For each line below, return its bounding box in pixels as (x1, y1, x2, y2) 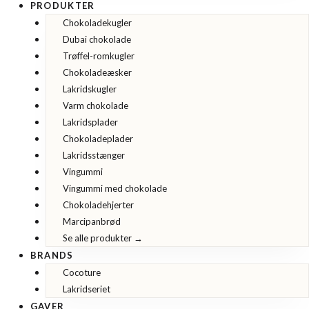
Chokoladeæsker (62, 67, 132, 78)
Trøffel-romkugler (62, 50, 134, 61)
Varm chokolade (62, 100, 128, 111)
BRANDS (30, 250, 74, 261)
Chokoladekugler (62, 17, 132, 28)
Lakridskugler (62, 83, 117, 94)
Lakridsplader (62, 117, 118, 128)
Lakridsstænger (62, 150, 125, 161)
